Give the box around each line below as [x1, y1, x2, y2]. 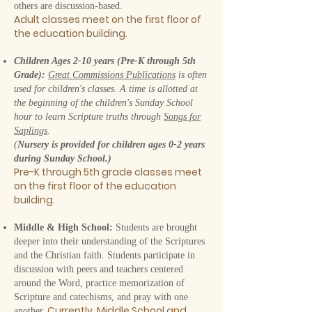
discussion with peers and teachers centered [14, 264, 183, 274]
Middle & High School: [14, 222, 113, 233]
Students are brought [113, 222, 197, 233]
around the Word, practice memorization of [14, 278, 185, 288]
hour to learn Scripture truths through [14, 111, 164, 122]
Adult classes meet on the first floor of [14, 13, 201, 26]
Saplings [14, 125, 47, 136]
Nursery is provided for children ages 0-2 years [17, 139, 205, 150]
